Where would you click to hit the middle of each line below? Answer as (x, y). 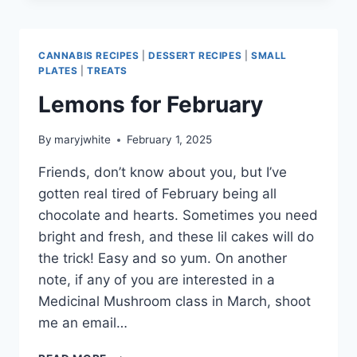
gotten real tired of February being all (157, 194)
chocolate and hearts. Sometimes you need (178, 216)
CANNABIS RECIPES (89, 55)
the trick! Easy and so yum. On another (163, 259)
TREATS (107, 70)
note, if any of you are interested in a (157, 280)
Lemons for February (151, 104)
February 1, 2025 (170, 140)
